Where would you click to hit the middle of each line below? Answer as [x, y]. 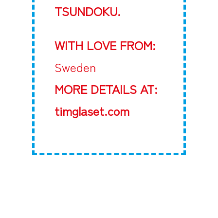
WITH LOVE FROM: [105, 45]
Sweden [75, 67]
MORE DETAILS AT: [106, 89]
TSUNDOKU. [87, 11]
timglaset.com [92, 111]
